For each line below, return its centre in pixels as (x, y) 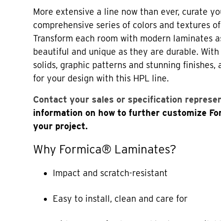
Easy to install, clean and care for (120, 198)
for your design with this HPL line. (101, 78)
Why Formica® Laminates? (105, 149)
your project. (61, 126)
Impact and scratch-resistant (110, 173)
